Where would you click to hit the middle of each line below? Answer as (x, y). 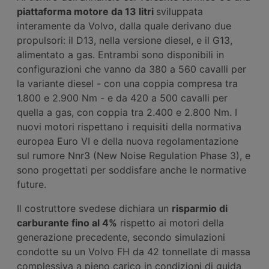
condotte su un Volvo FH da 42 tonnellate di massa (134, 251)
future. (32, 184)
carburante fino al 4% (67, 222)
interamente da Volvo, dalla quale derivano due (124, 26)
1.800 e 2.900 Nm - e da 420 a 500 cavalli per (122, 98)
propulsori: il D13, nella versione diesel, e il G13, (125, 40)
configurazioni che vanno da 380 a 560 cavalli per (131, 69)
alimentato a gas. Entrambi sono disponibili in (120, 54)
